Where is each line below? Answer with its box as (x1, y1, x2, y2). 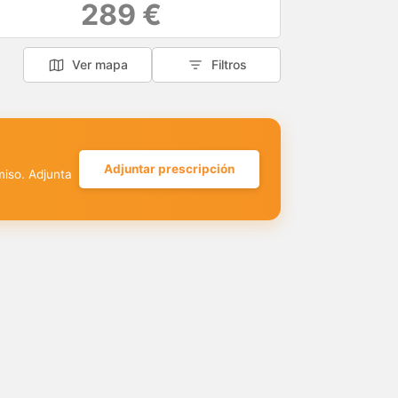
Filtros (211, 57, 247, 72)
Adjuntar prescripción (104, 162, 235, 176)
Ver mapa (72, 57, 128, 72)
